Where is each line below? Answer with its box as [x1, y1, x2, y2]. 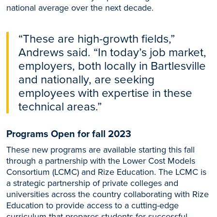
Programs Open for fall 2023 [6, 126, 132, 141]
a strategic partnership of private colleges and [6, 177, 179, 189]
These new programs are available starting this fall [6, 143, 195, 156]
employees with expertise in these [18, 84, 193, 102]
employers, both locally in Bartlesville [18, 57, 206, 75]
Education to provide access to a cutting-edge [6, 199, 179, 212]
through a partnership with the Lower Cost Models [6, 155, 196, 167]
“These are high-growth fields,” [18, 30, 175, 47]
